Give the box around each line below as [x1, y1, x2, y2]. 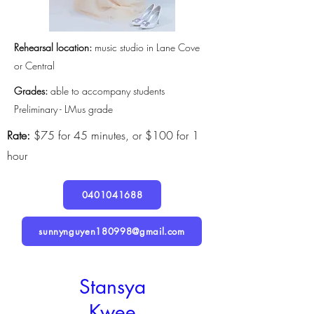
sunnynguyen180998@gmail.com [39, 225, 185, 238]
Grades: [14, 84, 50, 97]
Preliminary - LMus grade [14, 102, 113, 116]
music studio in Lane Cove [95, 41, 200, 54]
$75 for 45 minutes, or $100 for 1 [30, 128, 199, 143]
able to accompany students [50, 84, 165, 97]
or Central [14, 59, 55, 72]
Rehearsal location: [14, 41, 95, 54]
